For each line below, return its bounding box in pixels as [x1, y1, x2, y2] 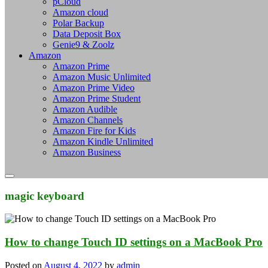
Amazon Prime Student [53, 93, 141, 103]
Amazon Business [53, 147, 121, 157]
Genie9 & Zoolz [53, 39, 114, 50]
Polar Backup [53, 17, 104, 28]
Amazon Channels [53, 114, 123, 125]
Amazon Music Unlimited [53, 71, 151, 82]
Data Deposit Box [53, 28, 121, 39]
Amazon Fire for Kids [53, 125, 136, 136]
